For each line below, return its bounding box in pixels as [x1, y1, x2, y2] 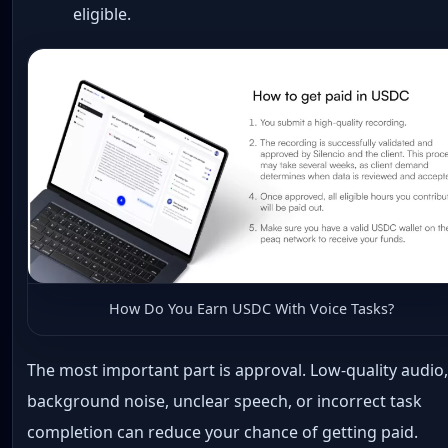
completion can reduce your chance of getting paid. [27, 421, 419, 444]
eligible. [72, 3, 131, 26]
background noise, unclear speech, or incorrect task [27, 390, 423, 413]
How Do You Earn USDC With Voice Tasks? [108, 299, 394, 319]
